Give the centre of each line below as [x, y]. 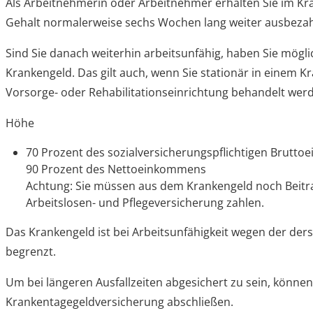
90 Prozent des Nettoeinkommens [116, 169]
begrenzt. [31, 252]
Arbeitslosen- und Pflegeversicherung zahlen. [145, 203]
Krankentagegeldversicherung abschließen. [120, 302]
